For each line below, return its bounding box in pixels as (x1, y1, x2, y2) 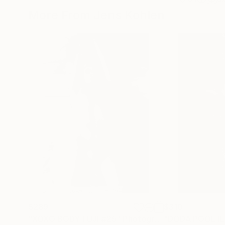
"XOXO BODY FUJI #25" (28, 214, 121, 224)
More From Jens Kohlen (28, 8, 165, 22)
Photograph (123, 214, 155, 224)
